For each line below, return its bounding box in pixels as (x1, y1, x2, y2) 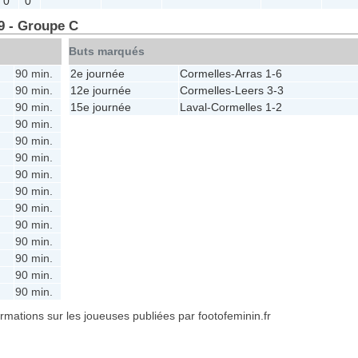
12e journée (70, 83, 131, 97)
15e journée (70, 100, 131, 113)
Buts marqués (69, 45, 145, 58)
